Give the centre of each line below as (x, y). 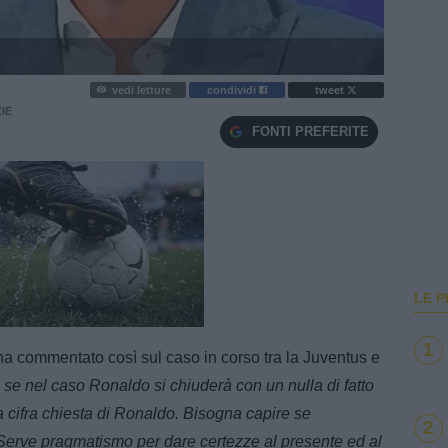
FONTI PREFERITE (310, 132)
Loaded (26, 316)
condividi (233, 89)
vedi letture (141, 89)
